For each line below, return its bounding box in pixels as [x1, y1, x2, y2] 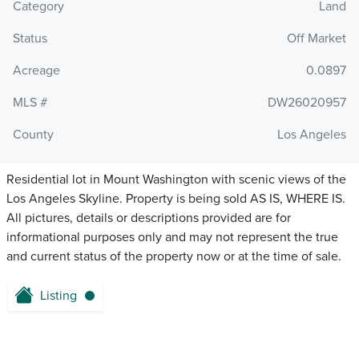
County [13, 127, 54, 143]
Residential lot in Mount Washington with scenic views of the [6, 171, 346, 188]
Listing [40, 288, 77, 305]
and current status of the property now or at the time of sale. [6, 248, 341, 265]
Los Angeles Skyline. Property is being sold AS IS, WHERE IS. [6, 191, 345, 208]
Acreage [13, 63, 60, 79]
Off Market [287, 30, 346, 47]
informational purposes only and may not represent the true [6, 229, 338, 246]
